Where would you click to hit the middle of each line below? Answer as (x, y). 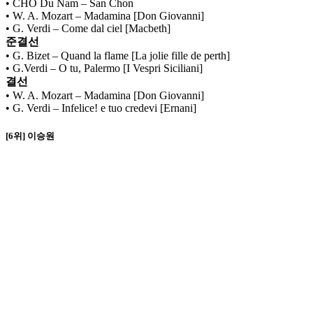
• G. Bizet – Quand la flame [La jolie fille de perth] (118, 55)
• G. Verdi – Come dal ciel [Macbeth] (88, 28)
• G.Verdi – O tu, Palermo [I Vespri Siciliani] (104, 68)
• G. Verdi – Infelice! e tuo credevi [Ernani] (101, 108)
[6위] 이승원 (30, 136)
